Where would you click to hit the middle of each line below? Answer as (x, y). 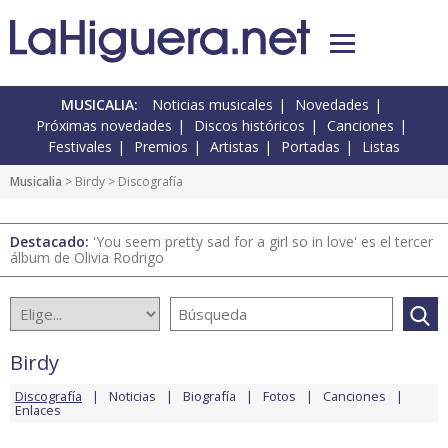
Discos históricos (249, 126)
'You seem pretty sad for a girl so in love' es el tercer (263, 242)
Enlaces (38, 410)
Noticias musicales (212, 105)
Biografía (209, 396)
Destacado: (51, 242)
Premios (161, 147)
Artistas (234, 147)
